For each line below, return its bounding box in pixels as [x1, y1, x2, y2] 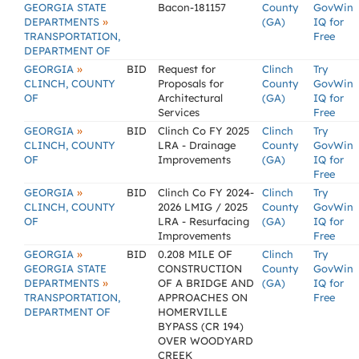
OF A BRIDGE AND [158, 276, 254, 289]
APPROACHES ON [158, 291, 248, 304]
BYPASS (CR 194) [158, 320, 244, 333]
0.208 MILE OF [158, 248, 232, 260]
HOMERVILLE [158, 305, 228, 318]
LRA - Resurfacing [158, 215, 249, 228]
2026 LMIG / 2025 [158, 200, 248, 213]
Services [158, 106, 200, 119]
